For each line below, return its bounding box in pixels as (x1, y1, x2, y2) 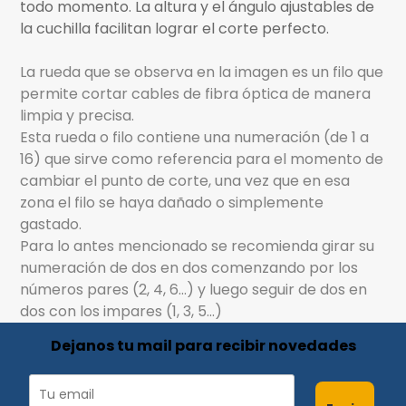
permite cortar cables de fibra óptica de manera (20, 83, 372, 105)
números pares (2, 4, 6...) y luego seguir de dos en (20, 279, 368, 301)
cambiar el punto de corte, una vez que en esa (20, 170, 351, 192)
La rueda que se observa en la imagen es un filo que (20, 62, 384, 83)
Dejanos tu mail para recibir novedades (50, 335, 356, 357)
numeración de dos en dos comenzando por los (20, 257, 359, 279)
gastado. (20, 214, 82, 236)
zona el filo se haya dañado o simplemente (20, 192, 324, 214)
